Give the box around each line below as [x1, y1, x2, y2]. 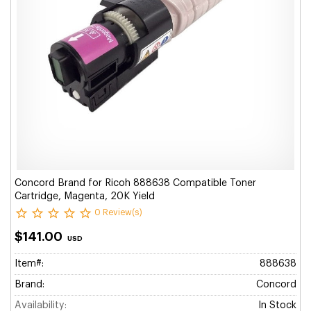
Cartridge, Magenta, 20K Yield [15, 192, 155, 201]
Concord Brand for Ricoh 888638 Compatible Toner [15, 178, 256, 188]
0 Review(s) [94, 208, 142, 217]
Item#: [15, 259, 44, 269]
